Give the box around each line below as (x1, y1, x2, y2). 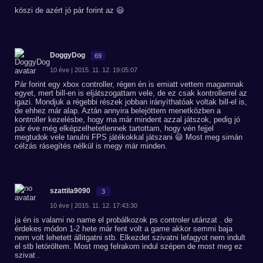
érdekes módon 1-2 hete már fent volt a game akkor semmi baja (15, 224, 232, 233)
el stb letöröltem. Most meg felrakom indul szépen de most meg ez (15, 242, 242, 251)
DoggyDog (50, 51, 85, 59)
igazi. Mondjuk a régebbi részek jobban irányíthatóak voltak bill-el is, (15, 97, 247, 106)
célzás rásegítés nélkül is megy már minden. (15, 141, 167, 150)
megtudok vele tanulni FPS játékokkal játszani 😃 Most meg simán (15, 133, 242, 141)
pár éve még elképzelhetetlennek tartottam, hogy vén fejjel (15, 124, 214, 133)
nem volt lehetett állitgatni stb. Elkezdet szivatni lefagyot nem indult (15, 233, 245, 242)
